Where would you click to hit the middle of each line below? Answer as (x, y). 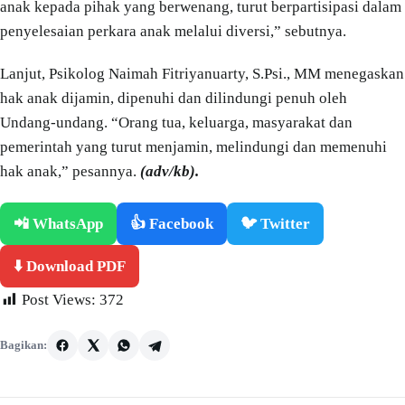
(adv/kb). (170, 172)
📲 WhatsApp (58, 223)
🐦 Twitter (275, 223)
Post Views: (59, 299)
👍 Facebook (172, 223)
